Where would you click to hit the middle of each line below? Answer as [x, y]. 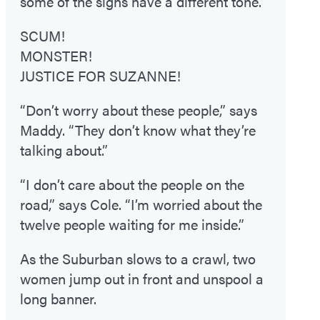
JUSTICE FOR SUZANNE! [100, 75]
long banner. [58, 298]
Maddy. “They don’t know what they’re [138, 129]
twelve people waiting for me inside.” [132, 224]
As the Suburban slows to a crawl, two [138, 258]
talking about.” [64, 149]
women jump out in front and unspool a [142, 278]
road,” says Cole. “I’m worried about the [141, 204]
